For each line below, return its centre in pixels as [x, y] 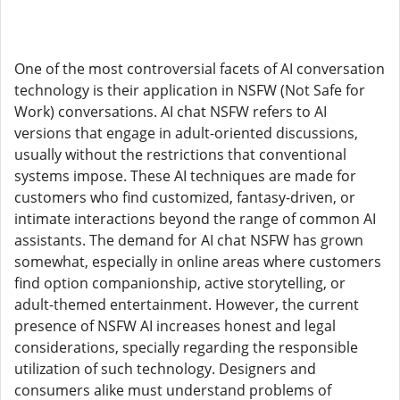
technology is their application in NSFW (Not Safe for [190, 90]
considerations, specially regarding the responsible [186, 347]
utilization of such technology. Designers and [165, 369]
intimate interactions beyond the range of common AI [195, 219]
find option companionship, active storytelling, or [180, 283]
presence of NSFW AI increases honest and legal [175, 326]
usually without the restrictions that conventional [180, 154]
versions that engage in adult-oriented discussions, [186, 133]
